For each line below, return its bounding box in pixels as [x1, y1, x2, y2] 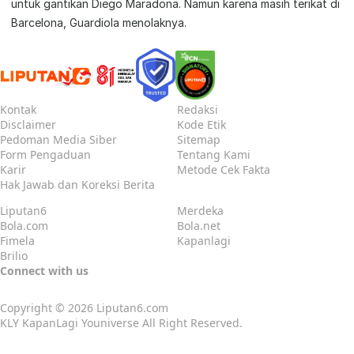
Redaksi [177, 102, 218, 118]
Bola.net [177, 218, 220, 234]
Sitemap [177, 132, 220, 148]
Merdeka [177, 203, 224, 219]
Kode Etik [177, 117, 226, 133]
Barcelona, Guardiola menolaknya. [11, 16, 186, 30]
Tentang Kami [177, 147, 250, 163]
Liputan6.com [96, 300, 168, 316]
